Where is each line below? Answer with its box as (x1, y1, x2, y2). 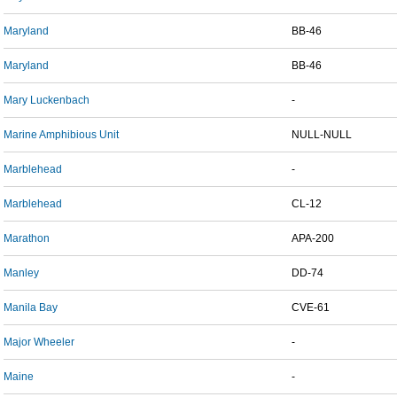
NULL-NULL (292, 128, 352, 141)
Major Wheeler (4, 336, 74, 348)
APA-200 (292, 232, 334, 245)
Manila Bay (4, 301, 58, 314)
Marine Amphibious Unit (4, 128, 119, 141)
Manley (4, 267, 39, 279)
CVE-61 (292, 301, 330, 314)
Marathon (4, 232, 50, 245)
